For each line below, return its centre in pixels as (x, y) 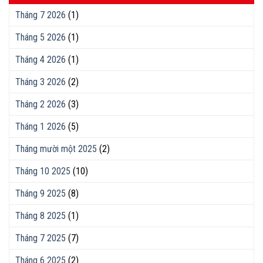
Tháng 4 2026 (41, 59)
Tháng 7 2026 (41, 15)
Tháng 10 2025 (43, 171)
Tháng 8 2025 (41, 215)
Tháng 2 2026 (41, 104)
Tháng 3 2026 (41, 82)
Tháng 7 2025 (41, 238)
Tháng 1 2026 (41, 126)
